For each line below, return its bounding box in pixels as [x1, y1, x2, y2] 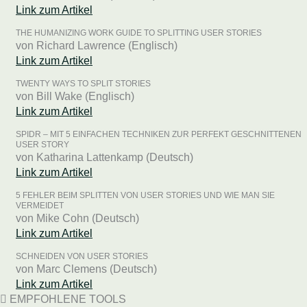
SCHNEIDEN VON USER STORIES [16, 251, 148, 261]
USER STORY [16, 140, 69, 149]
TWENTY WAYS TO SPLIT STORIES [16, 79, 151, 88]
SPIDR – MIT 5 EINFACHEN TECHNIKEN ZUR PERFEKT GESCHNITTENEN [16, 130, 302, 139]
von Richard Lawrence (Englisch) [16, 40, 177, 51]
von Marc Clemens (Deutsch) [16, 263, 157, 275]
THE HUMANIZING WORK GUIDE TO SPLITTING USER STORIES [16, 28, 262, 38]
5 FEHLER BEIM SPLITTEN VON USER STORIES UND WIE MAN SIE [16, 191, 275, 200]
